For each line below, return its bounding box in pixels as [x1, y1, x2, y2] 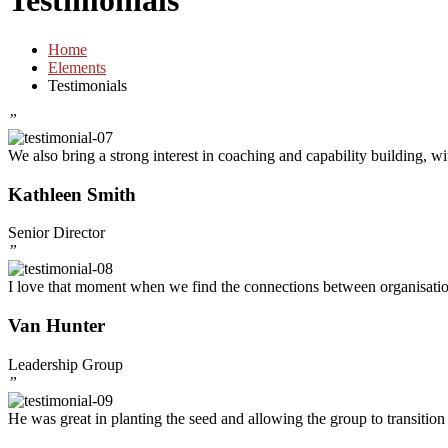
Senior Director [8, 224, 105, 242]
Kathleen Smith [8, 183, 136, 205]
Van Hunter [8, 315, 105, 337]
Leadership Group [8, 355, 123, 373]
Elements [48, 58, 106, 76]
